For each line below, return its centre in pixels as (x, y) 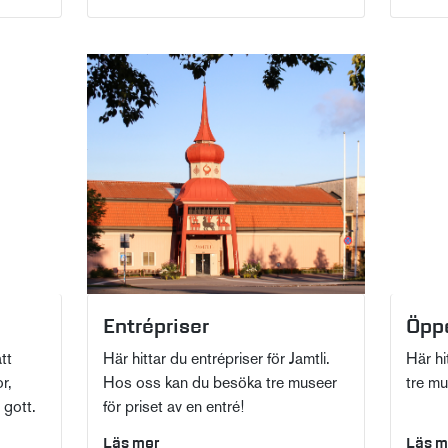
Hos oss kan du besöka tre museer (219, 384)
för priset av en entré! (177, 408)
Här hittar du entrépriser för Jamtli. (216, 360)
